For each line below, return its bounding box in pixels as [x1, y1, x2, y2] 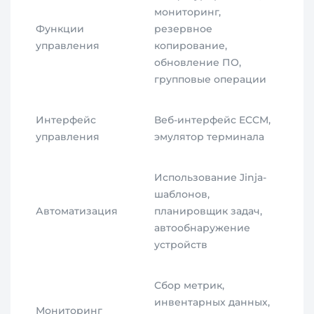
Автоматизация [36, 205, 118, 218]
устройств [154, 238, 208, 252]
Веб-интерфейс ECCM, [154, 114, 271, 127]
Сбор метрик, [154, 279, 225, 292]
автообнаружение [154, 221, 251, 235]
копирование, [154, 39, 228, 53]
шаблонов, [154, 188, 210, 201]
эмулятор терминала [154, 130, 265, 144]
